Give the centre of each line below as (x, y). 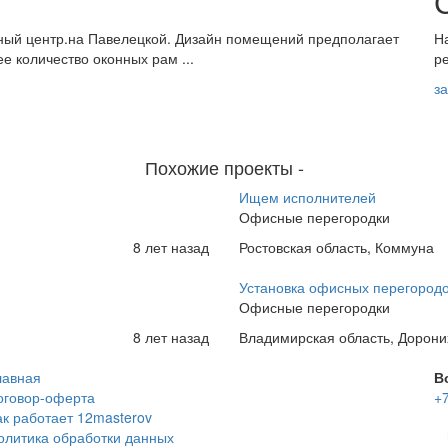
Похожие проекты (221, 167)
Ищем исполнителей (307, 197)
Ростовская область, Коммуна (336, 247)
